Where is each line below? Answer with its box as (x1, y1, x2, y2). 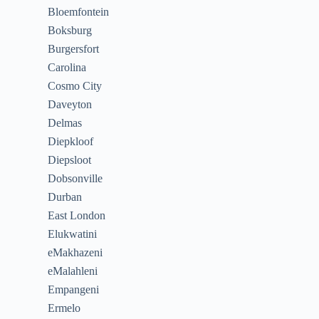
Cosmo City (48, 79, 103, 92)
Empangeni (48, 283, 100, 296)
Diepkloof (48, 135, 94, 147)
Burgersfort (48, 42, 100, 55)
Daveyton (48, 98, 93, 110)
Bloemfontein (48, 5, 110, 18)
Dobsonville (48, 172, 103, 184)
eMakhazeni (48, 246, 103, 258)
